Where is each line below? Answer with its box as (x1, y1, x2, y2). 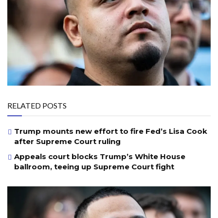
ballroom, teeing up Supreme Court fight (14, 162, 174, 171)
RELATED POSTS (7, 100, 67, 110)
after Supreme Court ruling (14, 136, 121, 146)
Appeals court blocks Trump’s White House (14, 151, 185, 161)
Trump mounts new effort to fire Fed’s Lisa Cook (14, 126, 207, 136)
